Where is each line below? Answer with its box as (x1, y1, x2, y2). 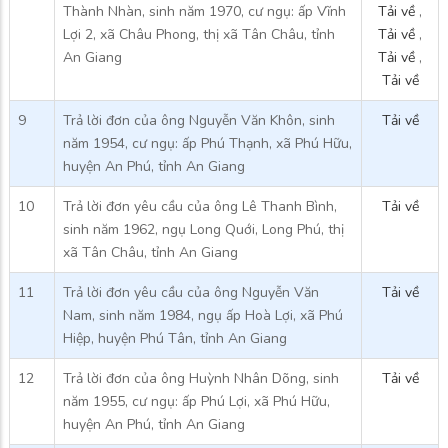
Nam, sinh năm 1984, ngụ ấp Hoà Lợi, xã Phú (63, 305, 343, 325)
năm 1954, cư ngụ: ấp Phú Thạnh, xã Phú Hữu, (63, 133, 352, 153)
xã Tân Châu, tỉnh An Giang (63, 242, 238, 262)
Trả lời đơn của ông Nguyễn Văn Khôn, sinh (63, 110, 335, 130)
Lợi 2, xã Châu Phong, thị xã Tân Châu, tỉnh (63, 24, 335, 44)
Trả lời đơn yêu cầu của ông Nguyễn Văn (63, 282, 319, 302)
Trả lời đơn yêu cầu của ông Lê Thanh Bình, (63, 196, 337, 216)
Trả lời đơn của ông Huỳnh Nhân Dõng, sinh (63, 368, 339, 388)
